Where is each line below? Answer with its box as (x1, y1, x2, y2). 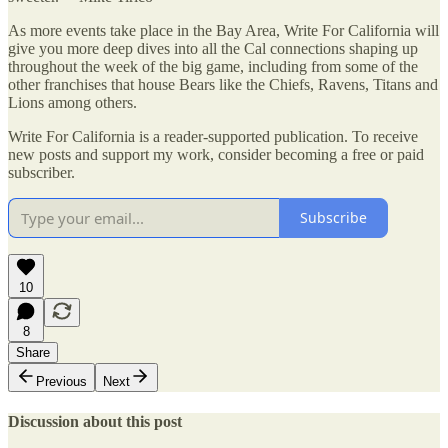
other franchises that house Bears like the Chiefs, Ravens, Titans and (8, 75, 438, 93)
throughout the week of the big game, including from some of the (8, 57, 418, 75)
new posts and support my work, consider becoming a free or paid (8, 145, 424, 163)
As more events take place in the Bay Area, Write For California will (8, 21, 439, 39)
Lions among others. (8, 93, 137, 111)
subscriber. (8, 163, 75, 181)
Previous (36, 373, 87, 389)
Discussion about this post (8, 412, 182, 430)
